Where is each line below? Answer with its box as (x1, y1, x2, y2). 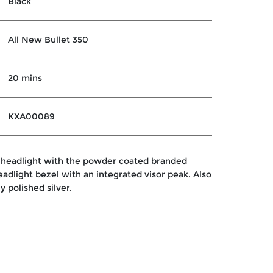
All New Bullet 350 (8, 34, 89, 45)
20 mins (8, 73, 43, 83)
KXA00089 (8, 111, 55, 122)
